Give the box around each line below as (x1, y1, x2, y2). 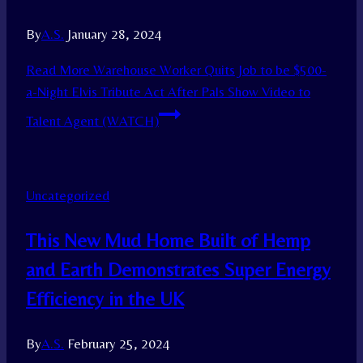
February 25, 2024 (67, 335, 170, 352)
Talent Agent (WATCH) (26, 113, 159, 130)
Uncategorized (26, 187, 109, 204)
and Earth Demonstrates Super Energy (26, 258, 331, 281)
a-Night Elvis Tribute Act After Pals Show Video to (26, 83, 310, 100)
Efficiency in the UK (26, 288, 184, 310)
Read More (26, 62, 90, 79)
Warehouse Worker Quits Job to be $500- (90, 62, 327, 79)
